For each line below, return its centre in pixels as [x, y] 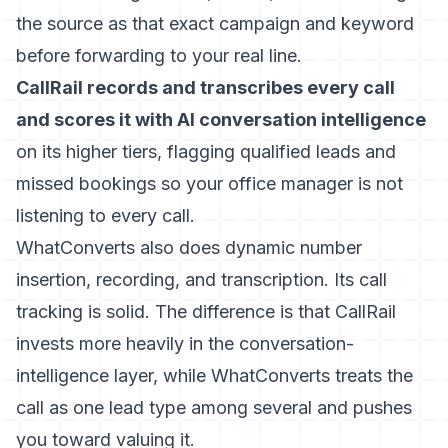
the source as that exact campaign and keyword [215, 23]
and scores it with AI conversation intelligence [221, 119]
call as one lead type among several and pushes [214, 407]
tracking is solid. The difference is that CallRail [206, 311]
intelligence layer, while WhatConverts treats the [214, 375]
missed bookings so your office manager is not [209, 183]
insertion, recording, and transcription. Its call [201, 279]
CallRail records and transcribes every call [205, 87]
